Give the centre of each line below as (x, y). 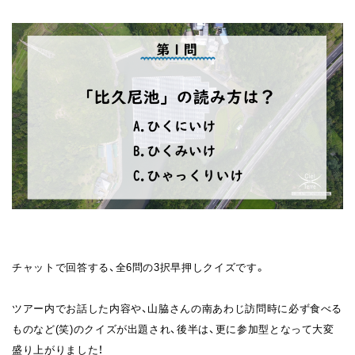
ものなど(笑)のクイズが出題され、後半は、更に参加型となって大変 (173, 328)
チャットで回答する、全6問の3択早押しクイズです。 (139, 266)
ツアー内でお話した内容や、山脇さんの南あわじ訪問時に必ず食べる (177, 307)
